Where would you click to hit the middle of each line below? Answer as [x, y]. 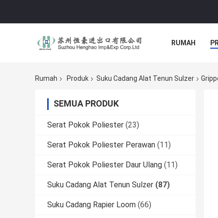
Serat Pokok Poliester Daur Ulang [105, 165]
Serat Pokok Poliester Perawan [101, 145]
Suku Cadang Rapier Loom [91, 205]
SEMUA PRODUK [86, 104]
